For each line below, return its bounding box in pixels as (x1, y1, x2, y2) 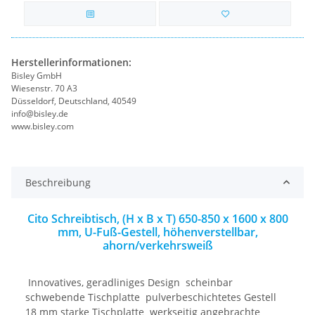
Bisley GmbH (11, 69, 62, 82)
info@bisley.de (11, 107, 68, 120)
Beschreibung (25, 175, 91, 189)
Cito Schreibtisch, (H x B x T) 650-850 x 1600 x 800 (27, 210, 288, 226)
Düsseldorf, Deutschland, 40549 (11, 94, 136, 107)
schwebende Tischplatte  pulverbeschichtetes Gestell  (25, 290, 279, 304)
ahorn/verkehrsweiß (102, 237, 213, 253)
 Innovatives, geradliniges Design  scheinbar (25, 275, 233, 289)
